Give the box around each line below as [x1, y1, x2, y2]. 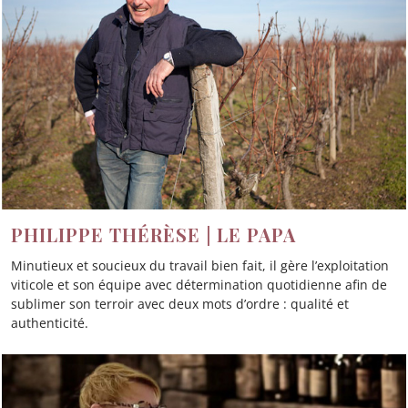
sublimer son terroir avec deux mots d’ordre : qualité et [11, 295, 349, 313]
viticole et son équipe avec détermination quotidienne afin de [11, 276, 387, 294]
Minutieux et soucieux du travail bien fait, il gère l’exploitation [11, 257, 389, 275]
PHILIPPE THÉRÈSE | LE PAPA [11, 222, 296, 248]
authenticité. [11, 314, 88, 332]
